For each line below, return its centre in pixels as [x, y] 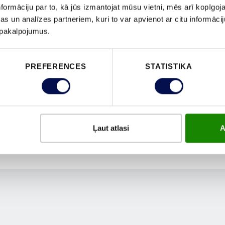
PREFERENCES [56, 66]
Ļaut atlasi [111, 128]
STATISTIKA [169, 66]
